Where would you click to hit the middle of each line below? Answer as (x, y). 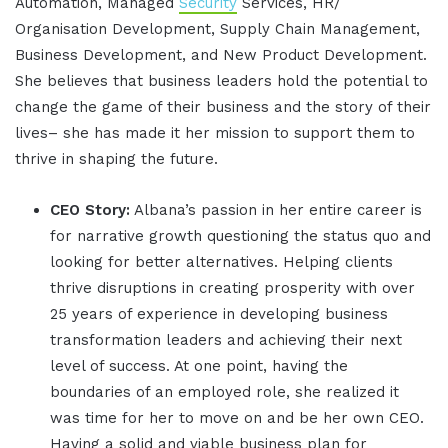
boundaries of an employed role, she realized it (224, 391)
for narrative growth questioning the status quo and (240, 235)
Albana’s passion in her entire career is (276, 209)
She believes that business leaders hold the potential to (221, 80)
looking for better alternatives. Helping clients (221, 261)
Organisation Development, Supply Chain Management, (217, 28)
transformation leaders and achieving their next (226, 339)
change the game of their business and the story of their (223, 106)
